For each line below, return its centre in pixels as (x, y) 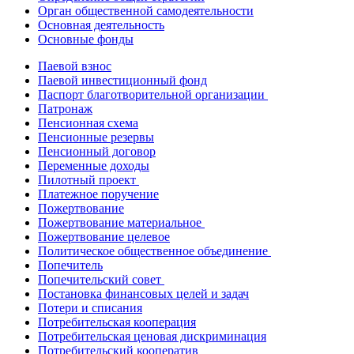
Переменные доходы (94, 165)
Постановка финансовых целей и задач (143, 293)
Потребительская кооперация (117, 322)
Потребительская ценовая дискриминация (152, 336)
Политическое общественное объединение (154, 250)
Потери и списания (90, 307)
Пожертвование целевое (104, 236)
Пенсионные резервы (96, 137)
